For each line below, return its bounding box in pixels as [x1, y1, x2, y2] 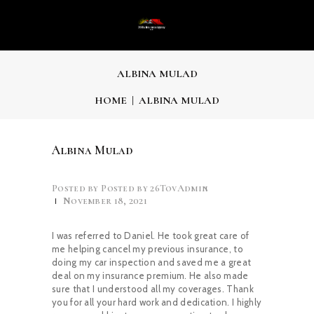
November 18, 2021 [62, 194, 148, 207]
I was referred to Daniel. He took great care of [52, 229, 250, 241]
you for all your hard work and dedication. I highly [52, 296, 262, 308]
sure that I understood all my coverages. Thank [52, 282, 254, 294]
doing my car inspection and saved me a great [52, 256, 252, 268]
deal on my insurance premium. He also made [52, 269, 249, 281]
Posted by [101, 182, 148, 194]
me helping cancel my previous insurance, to [52, 243, 243, 254]
